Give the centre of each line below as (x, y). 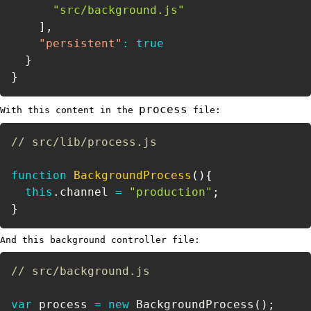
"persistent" (81, 43)
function (39, 175)
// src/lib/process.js (84, 142)
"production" (171, 192)
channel (87, 192)
